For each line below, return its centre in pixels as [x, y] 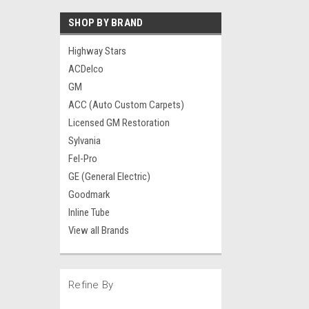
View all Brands [99, 230]
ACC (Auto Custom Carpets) [126, 105]
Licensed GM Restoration [119, 123]
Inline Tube [89, 212]
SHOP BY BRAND [106, 23]
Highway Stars [97, 51]
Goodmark [89, 195]
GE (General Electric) [109, 177]
